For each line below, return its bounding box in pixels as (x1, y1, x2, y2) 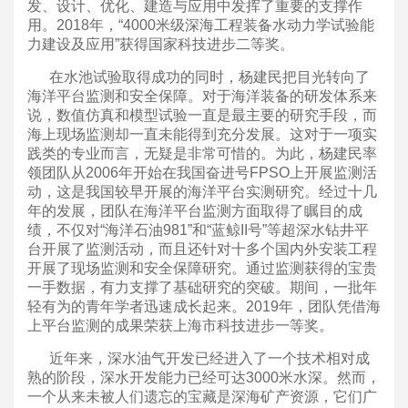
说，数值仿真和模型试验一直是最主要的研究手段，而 (27, 107, 377, 123)
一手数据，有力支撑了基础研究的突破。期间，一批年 (27, 279, 377, 295)
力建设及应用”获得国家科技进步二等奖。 (27, 36, 294, 52)
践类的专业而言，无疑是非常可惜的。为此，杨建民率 (27, 145, 377, 161)
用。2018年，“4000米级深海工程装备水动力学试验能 (27, 16, 374, 33)
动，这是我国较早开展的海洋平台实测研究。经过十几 (27, 183, 377, 199)
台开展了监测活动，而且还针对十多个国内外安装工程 (27, 240, 377, 257)
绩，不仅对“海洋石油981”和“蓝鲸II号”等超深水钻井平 (27, 221, 369, 238)
